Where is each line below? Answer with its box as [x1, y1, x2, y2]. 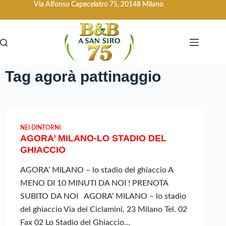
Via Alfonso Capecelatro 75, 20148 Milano [34, 1, 165, 8]
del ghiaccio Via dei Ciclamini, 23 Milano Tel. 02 [20, 205, 187, 214]
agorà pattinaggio [31, 68, 161, 85]
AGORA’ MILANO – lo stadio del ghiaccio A [20, 166, 173, 175]
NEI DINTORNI [20, 125, 61, 131]
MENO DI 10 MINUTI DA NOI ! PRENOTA [20, 179, 168, 188]
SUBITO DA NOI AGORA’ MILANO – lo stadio [20, 192, 186, 201]
